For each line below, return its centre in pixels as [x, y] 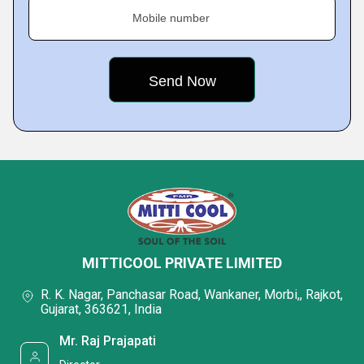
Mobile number [171, 18]
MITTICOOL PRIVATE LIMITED [182, 263]
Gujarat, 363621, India [101, 310]
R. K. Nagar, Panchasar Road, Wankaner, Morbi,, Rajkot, [192, 295]
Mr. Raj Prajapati [108, 340]
